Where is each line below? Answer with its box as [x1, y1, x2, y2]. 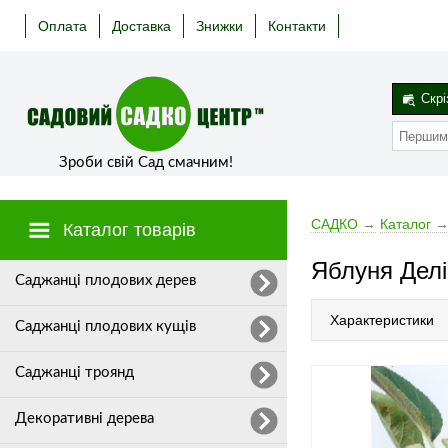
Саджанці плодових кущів [15, 319, 196, 334]
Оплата [38, 18, 87, 34]
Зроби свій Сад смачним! [58, 155, 233, 170]
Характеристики [330, 312, 434, 328]
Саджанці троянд [15, 365, 134, 380]
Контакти [268, 18, 326, 34]
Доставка [112, 18, 171, 34]
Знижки [196, 18, 243, 34]
